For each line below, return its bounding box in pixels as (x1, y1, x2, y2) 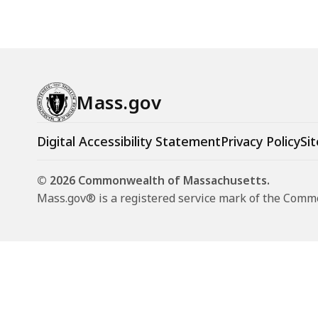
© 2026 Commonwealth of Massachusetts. (37, 172, 270, 189)
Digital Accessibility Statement (37, 133, 221, 150)
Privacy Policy (221, 133, 300, 150)
